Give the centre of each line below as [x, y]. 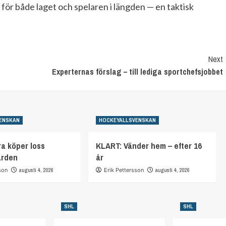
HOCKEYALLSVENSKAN [127, 120]
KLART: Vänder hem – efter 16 [149, 145]
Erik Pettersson [124, 170]
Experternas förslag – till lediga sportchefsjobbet [137, 71]
